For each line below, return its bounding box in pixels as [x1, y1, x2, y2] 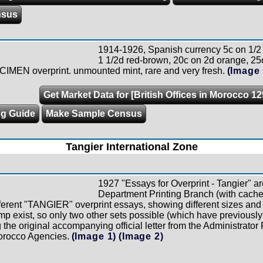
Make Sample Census [45, 109, 142, 119]
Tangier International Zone [65, 141, 198, 153]
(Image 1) [71, 231, 117, 241]
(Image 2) [119, 231, 164, 241]
